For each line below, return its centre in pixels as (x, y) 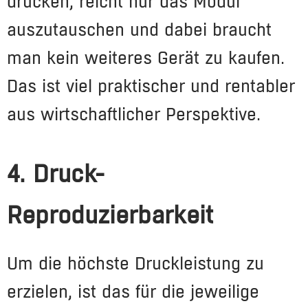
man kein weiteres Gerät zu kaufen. (146, 58)
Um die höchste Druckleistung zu (135, 263)
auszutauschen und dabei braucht (139, 30)
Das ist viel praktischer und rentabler (151, 86)
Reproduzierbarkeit (110, 215)
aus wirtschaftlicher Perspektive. (134, 114)
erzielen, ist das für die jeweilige (133, 291)
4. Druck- (56, 174)
